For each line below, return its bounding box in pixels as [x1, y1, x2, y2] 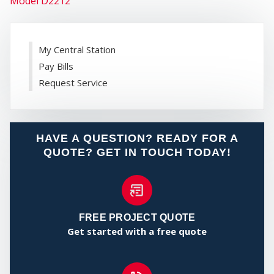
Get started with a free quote [67, 225, 207, 238]
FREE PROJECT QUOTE [78, 212, 196, 223]
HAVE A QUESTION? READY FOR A [35, 132, 239, 145]
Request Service [39, 76, 108, 89]
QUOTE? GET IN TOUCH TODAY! [43, 146, 231, 159]
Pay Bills [39, 60, 73, 73]
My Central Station [39, 43, 116, 56]
